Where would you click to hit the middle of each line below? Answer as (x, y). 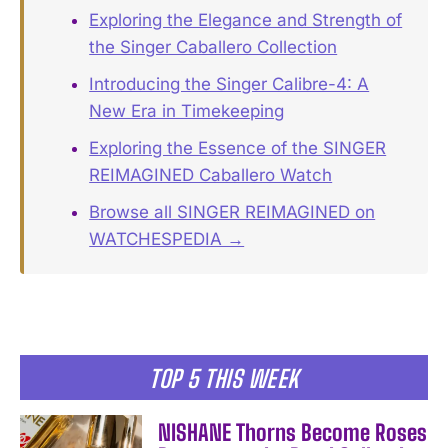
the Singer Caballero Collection (213, 47)
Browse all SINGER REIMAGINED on (232, 212)
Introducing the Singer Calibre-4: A (229, 84)
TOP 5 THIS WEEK (224, 379)
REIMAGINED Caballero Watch (211, 175)
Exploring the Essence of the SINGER (238, 148)
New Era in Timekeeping (187, 111)
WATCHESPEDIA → (167, 239)
